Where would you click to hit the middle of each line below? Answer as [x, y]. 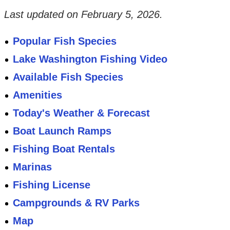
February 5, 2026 [120, 14]
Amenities [38, 95]
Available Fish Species [68, 77]
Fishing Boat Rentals [64, 149]
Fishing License [52, 185]
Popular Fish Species [65, 41]
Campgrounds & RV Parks [76, 203]
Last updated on [42, 14]
